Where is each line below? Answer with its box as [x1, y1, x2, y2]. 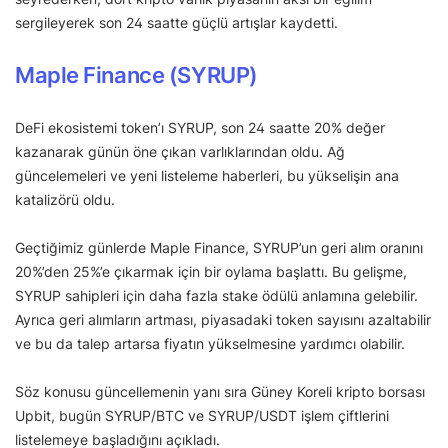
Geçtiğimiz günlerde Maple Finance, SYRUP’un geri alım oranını [15, 239, 423, 257]
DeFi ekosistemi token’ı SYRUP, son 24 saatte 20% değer [15, 119, 385, 137]
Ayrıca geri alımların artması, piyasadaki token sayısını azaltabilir [15, 311, 431, 329]
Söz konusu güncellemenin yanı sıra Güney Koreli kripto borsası [15, 383, 425, 401]
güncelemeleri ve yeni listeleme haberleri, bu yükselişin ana [15, 167, 399, 185]
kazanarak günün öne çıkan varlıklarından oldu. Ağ [15, 143, 345, 161]
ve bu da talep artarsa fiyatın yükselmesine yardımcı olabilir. [15, 335, 409, 353]
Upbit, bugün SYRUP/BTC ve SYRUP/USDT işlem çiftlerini [15, 407, 389, 425]
